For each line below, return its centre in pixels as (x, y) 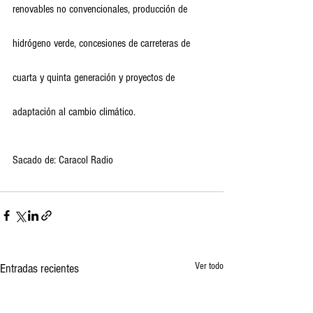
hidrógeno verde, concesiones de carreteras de (103, 43)
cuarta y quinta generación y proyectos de (95, 78)
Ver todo (209, 266)
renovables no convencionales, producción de (101, 9)
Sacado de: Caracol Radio (63, 160)
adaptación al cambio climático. (75, 112)
